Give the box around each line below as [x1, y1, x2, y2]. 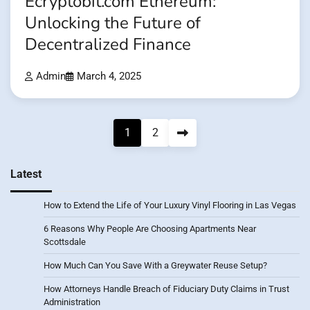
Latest [10, 167, 42, 181]
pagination [10, 145, 89, 165]
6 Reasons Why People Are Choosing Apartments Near [44, 223, 256, 234]
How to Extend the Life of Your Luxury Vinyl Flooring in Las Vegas [44, 199, 296, 210]
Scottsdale [44, 236, 86, 247]
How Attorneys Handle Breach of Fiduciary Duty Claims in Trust [44, 283, 289, 294]
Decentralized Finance [25, 33, 191, 56]
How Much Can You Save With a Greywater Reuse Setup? [44, 259, 267, 271]
